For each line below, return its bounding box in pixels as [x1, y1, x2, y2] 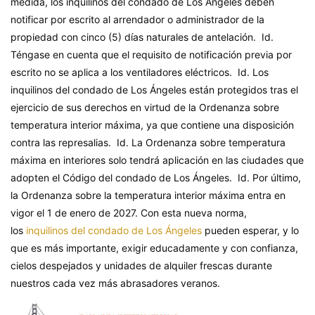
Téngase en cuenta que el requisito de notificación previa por [11, 49, 292, 61]
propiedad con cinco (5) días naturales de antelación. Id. [11, 31, 276, 44]
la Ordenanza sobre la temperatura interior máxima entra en [11, 189, 285, 202]
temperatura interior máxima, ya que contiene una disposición [11, 119, 294, 131]
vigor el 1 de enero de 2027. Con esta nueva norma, [11, 207, 247, 219]
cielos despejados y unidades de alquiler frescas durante [11, 259, 272, 272]
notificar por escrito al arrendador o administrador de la [11, 13, 264, 26]
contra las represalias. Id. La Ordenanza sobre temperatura [11, 136, 285, 149]
